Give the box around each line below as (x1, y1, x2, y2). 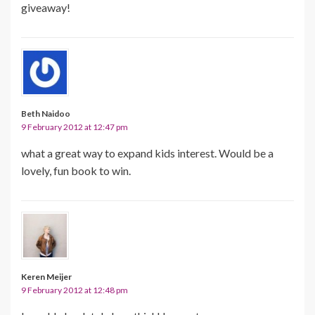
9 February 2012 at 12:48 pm (21, 284, 128, 295)
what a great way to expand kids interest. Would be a (21, 146, 274, 160)
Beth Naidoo (21, 108, 70, 119)
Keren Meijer (21, 271, 72, 282)
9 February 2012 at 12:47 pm (21, 121, 128, 132)
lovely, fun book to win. (21, 163, 131, 177)
